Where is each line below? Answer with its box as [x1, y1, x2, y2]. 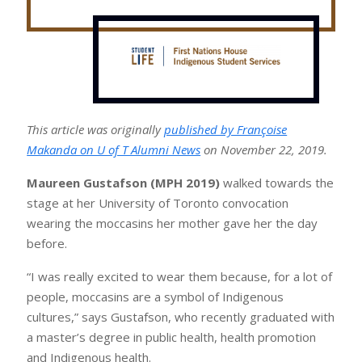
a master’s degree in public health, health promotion [27, 329, 317, 346]
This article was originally [27, 121, 165, 138]
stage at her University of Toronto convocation [27, 195, 289, 212]
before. [27, 235, 68, 252]
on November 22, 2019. [200, 141, 328, 158]
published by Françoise [164, 121, 288, 138]
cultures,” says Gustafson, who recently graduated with [27, 309, 335, 326]
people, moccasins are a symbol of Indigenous [27, 288, 284, 305]
